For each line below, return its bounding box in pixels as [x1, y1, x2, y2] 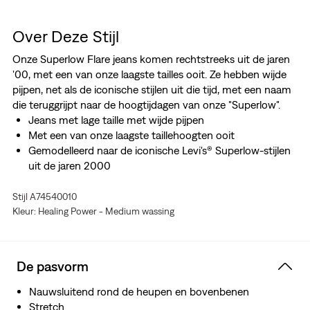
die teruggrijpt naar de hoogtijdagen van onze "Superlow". [12, 98, 280, 111]
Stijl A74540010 [12, 191, 77, 203]
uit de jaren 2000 [28, 159, 111, 172]
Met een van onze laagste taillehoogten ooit [28, 129, 235, 142]
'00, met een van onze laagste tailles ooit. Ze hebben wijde [12, 68, 286, 81]
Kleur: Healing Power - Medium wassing [12, 206, 174, 217]
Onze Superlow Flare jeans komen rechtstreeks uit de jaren [12, 53, 290, 66]
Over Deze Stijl [12, 26, 119, 46]
